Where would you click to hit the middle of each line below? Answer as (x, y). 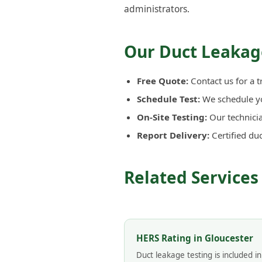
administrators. (157, 8)
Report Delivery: (173, 135)
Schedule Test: (168, 99)
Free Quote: (163, 80)
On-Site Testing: (172, 117)
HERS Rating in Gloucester (195, 238)
